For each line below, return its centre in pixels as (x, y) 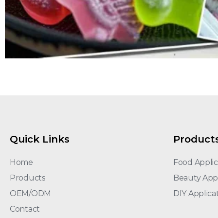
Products (27, 178)
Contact (25, 209)
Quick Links (40, 139)
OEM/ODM (30, 193)
